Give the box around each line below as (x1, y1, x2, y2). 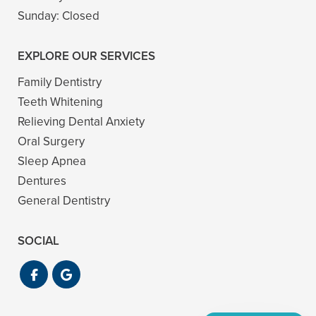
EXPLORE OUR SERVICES (18, 47, 155, 65)
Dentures (18, 171, 66, 190)
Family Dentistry (18, 73, 102, 91)
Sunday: (18, 6, 62, 25)
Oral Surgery (18, 132, 85, 150)
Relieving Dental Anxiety (18, 112, 145, 130)
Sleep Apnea (18, 152, 86, 170)
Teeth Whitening (18, 92, 103, 111)
